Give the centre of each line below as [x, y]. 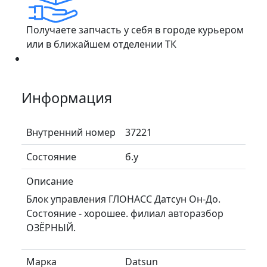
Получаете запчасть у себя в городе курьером [135, 30]
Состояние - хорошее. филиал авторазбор [125, 213]
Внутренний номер [71, 132]
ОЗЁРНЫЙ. [51, 227]
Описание [50, 181]
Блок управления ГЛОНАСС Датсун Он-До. [123, 199]
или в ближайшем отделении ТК [101, 44]
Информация [67, 97]
